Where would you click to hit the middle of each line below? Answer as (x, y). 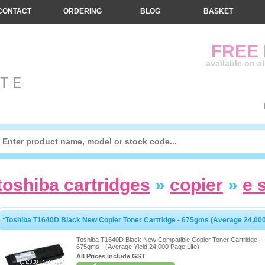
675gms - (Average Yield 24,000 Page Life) (138, 247)
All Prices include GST (111, 256)
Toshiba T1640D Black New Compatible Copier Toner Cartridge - (169, 240)
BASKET (218, 11)
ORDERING (82, 11)
